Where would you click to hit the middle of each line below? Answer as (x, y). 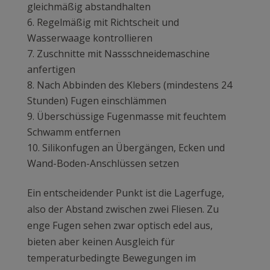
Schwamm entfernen (74, 132)
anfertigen (51, 69)
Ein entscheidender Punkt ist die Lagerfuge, (125, 193)
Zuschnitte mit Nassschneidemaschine (123, 53)
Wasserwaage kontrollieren (89, 38)
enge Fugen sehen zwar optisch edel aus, (120, 225)
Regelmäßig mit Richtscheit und (108, 22)
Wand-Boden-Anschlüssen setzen (103, 163)
